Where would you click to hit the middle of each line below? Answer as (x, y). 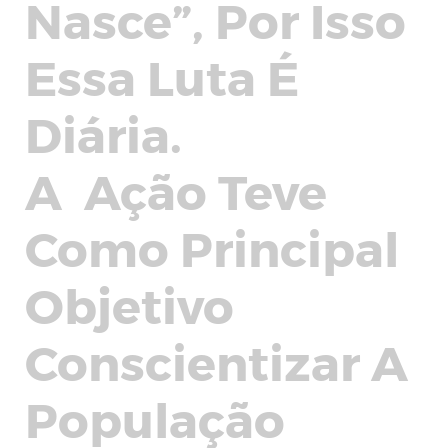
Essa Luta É (162, 76)
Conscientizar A (216, 361)
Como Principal (212, 247)
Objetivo (129, 304)
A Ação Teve (176, 190)
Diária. (103, 133)
